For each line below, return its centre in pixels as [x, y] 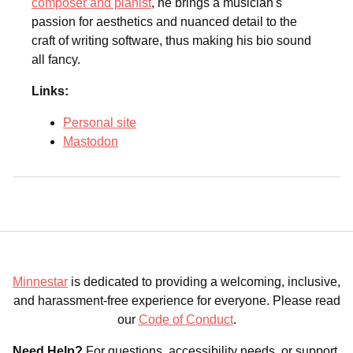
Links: [50, 91]
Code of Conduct [186, 320]
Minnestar [40, 282]
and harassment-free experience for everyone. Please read [176, 301]
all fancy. [56, 60]
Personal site [100, 123]
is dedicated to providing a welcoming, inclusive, [204, 282]
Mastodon [91, 142]
